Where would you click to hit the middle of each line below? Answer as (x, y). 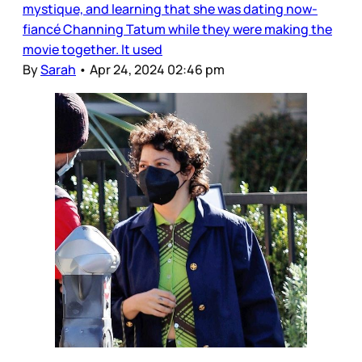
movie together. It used (93, 50)
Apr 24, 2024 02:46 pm (157, 70)
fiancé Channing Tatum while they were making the (177, 29)
